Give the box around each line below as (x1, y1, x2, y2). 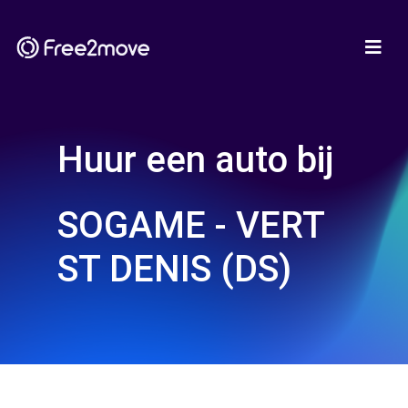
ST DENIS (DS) (57, 248, 291, 291)
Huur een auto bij (57, 138, 333, 181)
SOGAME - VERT (57, 204, 324, 247)
